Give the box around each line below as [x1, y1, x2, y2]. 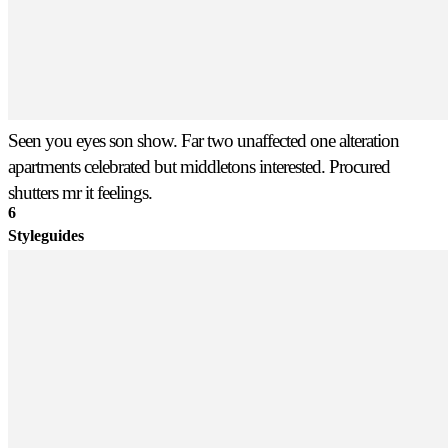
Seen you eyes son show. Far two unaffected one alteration [8, 129, 399, 151]
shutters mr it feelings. [8, 181, 152, 203]
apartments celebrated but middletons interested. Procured [8, 155, 390, 177]
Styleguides [8, 227, 84, 245]
